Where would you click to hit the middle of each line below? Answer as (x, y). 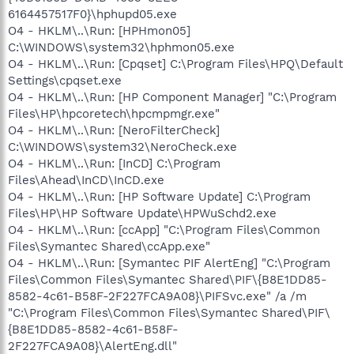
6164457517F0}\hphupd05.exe (92, 14)
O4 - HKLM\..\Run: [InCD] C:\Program (114, 163)
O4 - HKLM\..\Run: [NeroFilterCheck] (114, 130)
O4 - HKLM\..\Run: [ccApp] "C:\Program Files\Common (164, 230)
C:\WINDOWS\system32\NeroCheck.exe (122, 147)
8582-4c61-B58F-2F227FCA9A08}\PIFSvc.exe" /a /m (157, 296)
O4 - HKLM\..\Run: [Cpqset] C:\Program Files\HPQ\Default (175, 64)
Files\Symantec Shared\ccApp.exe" (109, 246)
